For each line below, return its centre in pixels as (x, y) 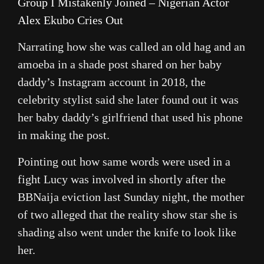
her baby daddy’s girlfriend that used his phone (130, 118)
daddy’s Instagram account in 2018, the (112, 82)
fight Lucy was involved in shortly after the (122, 179)
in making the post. (64, 135)
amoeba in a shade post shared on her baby (120, 65)
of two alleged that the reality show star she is (128, 215)
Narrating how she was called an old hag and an (131, 47)
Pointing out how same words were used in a (124, 162)
